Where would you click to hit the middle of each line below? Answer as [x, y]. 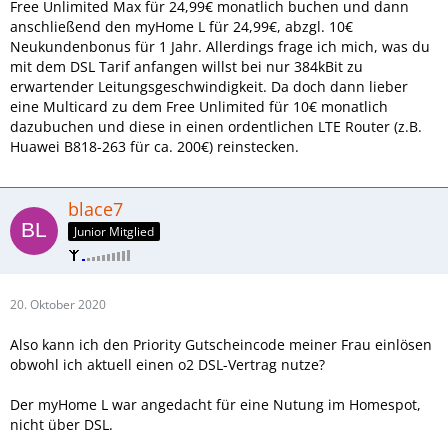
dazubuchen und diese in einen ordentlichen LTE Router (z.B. [216, 126]
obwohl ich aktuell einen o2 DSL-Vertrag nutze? [167, 365]
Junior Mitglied [114, 232]
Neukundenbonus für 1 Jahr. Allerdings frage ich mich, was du [220, 46]
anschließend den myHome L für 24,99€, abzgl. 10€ [181, 26]
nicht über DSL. [61, 425]
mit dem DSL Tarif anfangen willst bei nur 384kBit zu [186, 66]
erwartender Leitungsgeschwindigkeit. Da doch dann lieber [209, 86]
